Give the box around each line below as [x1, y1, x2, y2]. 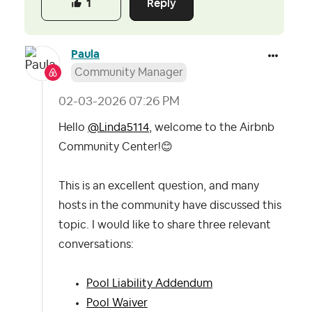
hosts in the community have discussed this [58, 200, 281, 211]
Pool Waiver [86, 297, 148, 309]
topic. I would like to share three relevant [58, 219, 271, 231]
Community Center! [58, 141, 161, 153]
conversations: [58, 239, 134, 250]
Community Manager [75, 67, 183, 78]
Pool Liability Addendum [86, 278, 212, 289]
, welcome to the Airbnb [149, 122, 274, 133]
